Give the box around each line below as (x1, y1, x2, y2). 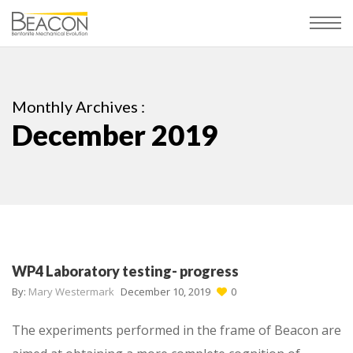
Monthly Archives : (12, 97, 145, 116)
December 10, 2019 (121, 284, 210, 299)
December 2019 (12, 117, 217, 152)
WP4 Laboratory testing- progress (12, 262, 239, 280)
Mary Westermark (28, 284, 114, 299)
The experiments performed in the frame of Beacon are (12, 321, 341, 339)
